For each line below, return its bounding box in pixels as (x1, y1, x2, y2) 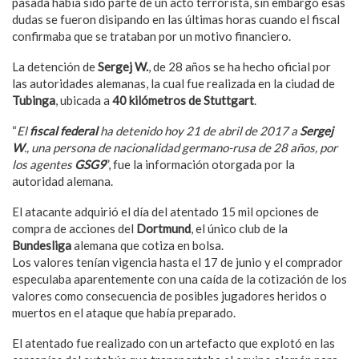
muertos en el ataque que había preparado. (12, 305, 236, 320)
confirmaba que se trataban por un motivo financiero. (12, 29, 291, 43)
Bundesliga (12, 238, 71, 252)
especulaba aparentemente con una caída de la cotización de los (12, 272, 347, 286)
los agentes (12, 157, 75, 171)
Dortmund (136, 221, 191, 236)
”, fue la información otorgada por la (106, 157, 295, 171)
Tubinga (12, 93, 55, 107)
